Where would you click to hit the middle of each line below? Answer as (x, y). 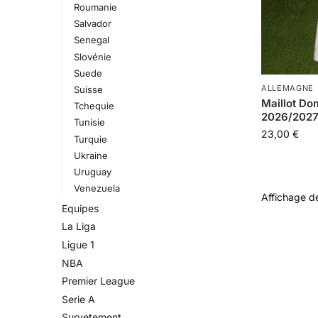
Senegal (91, 40)
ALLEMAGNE (287, 88)
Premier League (98, 281)
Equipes (80, 208)
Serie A (78, 299)
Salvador (92, 24)
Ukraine (91, 155)
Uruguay (92, 171)
